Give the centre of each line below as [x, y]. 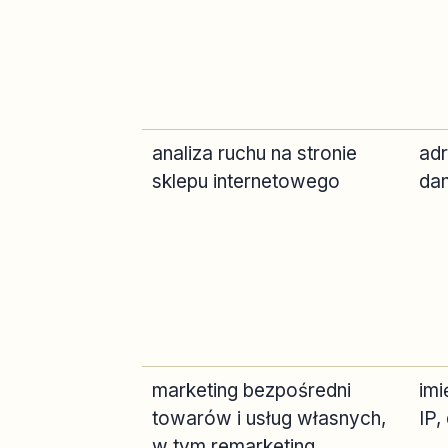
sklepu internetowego [246, 181]
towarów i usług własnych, [269, 418]
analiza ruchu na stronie [254, 153]
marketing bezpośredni [251, 390]
